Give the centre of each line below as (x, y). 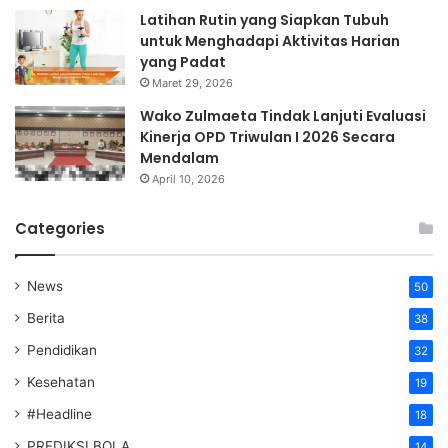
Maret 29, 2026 (192, 82)
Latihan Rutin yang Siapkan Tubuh (264, 19)
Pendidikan (62, 349)
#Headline (59, 413)
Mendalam (179, 157)
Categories (60, 228)
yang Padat (183, 61)
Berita (46, 317)
